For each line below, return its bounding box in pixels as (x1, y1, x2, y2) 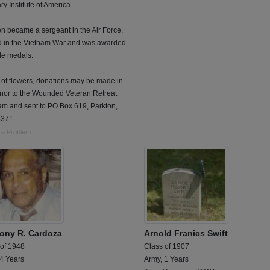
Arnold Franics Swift (144, 228, 228, 238)
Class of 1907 (144, 242, 189, 251)
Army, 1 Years (144, 254, 189, 263)
